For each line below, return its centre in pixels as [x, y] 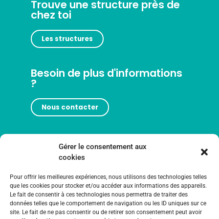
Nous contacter [70, 107]
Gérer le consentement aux [103, 147]
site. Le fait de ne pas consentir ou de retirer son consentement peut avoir [106, 212]
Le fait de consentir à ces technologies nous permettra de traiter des [99, 195]
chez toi [51, 15]
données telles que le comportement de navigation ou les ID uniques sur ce [108, 203]
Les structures [67, 39]
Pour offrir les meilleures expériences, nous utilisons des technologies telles [108, 177]
